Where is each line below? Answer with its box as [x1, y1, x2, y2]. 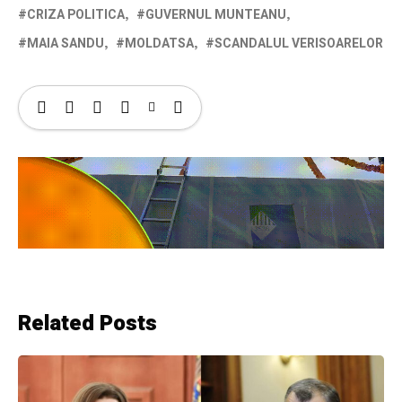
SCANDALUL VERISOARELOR [214, 34, 383, 54]
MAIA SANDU [27, 34, 104, 54]
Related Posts [18, 308, 157, 340]
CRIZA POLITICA [27, 5, 125, 25]
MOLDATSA [125, 34, 194, 54]
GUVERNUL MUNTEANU [145, 5, 286, 25]
